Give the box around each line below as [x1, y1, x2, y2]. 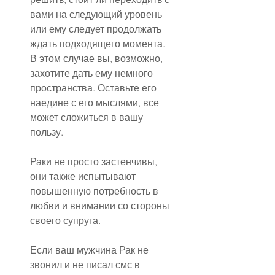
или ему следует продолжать [30, 23, 164, 36]
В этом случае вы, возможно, [30, 52, 165, 65]
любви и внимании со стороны [30, 199, 172, 212]
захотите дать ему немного [30, 67, 155, 80]
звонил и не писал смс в [30, 258, 142, 271]
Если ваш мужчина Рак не [30, 244, 151, 257]
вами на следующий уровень [30, 8, 165, 21]
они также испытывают [30, 170, 138, 183]
